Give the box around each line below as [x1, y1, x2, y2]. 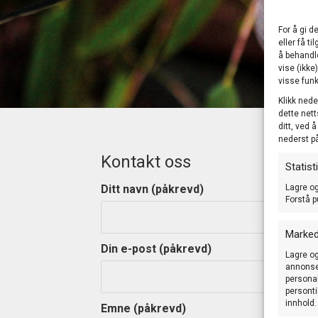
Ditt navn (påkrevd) [101, 182, 204, 196]
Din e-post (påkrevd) [101, 242, 212, 256]
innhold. [285, 297, 317, 308]
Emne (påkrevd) [101, 302, 186, 315]
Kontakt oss [101, 152, 191, 172]
